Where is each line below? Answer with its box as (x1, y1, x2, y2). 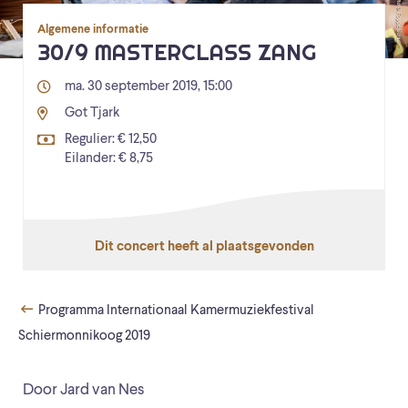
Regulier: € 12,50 (65, 133, 157, 148)
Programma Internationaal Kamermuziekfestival (35, 304, 314, 319)
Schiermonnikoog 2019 (18, 330, 150, 344)
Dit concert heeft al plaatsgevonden (94, 240, 314, 255)
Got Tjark (65, 107, 119, 121)
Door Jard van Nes (23, 382, 144, 399)
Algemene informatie (37, 24, 148, 36)
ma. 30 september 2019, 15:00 (65, 80, 232, 95)
